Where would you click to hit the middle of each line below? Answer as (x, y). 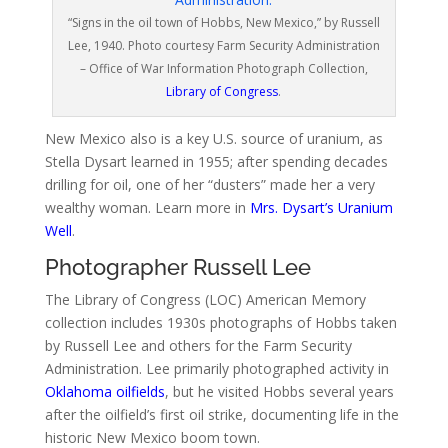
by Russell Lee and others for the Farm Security (198, 345)
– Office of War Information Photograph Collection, (223, 68)
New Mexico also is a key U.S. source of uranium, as (213, 138)
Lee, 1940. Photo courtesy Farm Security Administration (223, 45)
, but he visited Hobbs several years (279, 391)
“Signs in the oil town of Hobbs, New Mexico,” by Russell (223, 22)
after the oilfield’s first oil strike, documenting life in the (221, 414)
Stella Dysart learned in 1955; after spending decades (216, 161)
